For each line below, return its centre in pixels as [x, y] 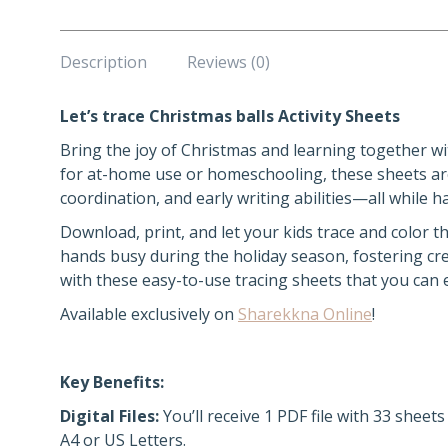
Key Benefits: [112, 382]
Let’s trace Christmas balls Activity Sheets [230, 116]
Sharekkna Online [305, 314]
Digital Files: [109, 416]
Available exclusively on [149, 314]
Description [103, 62]
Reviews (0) [228, 62]
